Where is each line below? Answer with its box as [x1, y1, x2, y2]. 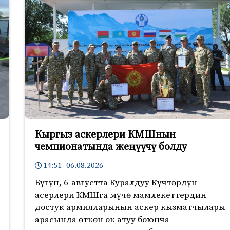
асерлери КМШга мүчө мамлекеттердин [34, 189, 206, 201]
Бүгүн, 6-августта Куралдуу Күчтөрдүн [34, 177, 197, 189]
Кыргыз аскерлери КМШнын [34, 128, 176, 141]
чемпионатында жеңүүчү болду [34, 140, 187, 154]
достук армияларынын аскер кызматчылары [34, 202, 225, 214]
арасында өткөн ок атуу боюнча [34, 214, 169, 226]
